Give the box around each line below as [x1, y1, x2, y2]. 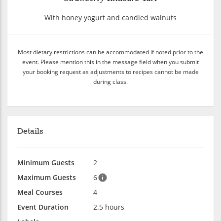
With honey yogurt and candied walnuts [44, 12, 177, 22]
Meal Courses [17, 187, 63, 197]
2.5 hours [93, 202, 124, 212]
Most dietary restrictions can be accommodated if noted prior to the [18, 47, 203, 56]
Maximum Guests [17, 172, 76, 182]
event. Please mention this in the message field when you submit [22, 57, 199, 66]
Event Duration [17, 202, 69, 212]
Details [17, 126, 43, 137]
